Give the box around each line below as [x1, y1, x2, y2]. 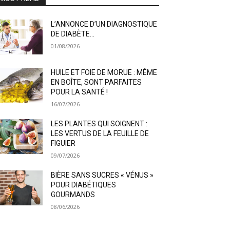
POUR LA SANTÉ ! [51, 88, 108, 97]
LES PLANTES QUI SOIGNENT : [51, 120, 148, 128]
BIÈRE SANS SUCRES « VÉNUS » [51, 171, 154, 180]
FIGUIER [51, 139, 76, 148]
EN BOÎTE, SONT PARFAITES [51, 78, 142, 87]
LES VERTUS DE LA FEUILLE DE [51, 129, 149, 138]
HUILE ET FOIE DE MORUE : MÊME [51, 68, 158, 77]
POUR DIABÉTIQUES [51, 181, 117, 189]
